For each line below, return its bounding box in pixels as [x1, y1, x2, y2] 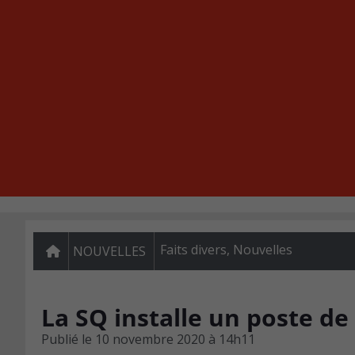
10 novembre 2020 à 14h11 [95, 330, 255, 348]
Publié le [41, 330, 92, 348]
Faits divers [160, 241, 227, 258]
